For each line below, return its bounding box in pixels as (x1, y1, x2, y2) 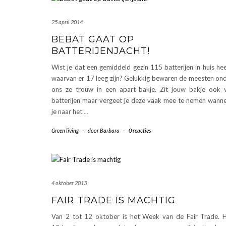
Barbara (100, 127, 120, 134)
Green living (51, 127, 79, 134)
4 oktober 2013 (51, 179, 87, 186)
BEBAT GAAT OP (51, 33, 134, 45)
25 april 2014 (51, 18, 83, 25)
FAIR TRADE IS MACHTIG (51, 194, 176, 206)
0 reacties (129, 127, 151, 134)
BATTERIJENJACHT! (51, 45, 150, 56)
